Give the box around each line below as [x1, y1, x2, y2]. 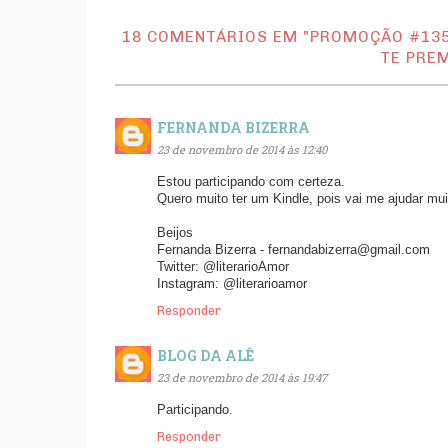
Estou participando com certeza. [157, 175, 345, 190]
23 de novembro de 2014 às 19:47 [157, 370, 327, 386]
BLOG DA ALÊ [157, 345, 254, 365]
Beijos [157, 226, 193, 241]
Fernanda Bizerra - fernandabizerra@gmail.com [157, 243, 430, 258]
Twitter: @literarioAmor [157, 260, 289, 275]
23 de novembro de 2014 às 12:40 [157, 142, 327, 158]
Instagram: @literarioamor [157, 277, 307, 292]
